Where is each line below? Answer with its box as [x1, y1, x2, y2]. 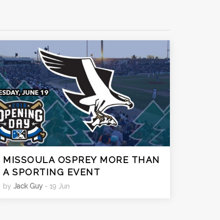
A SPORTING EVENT [3, 166, 100, 177]
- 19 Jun [43, 182, 70, 190]
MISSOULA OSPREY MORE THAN [3, 154, 160, 165]
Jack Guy [13, 182, 43, 190]
